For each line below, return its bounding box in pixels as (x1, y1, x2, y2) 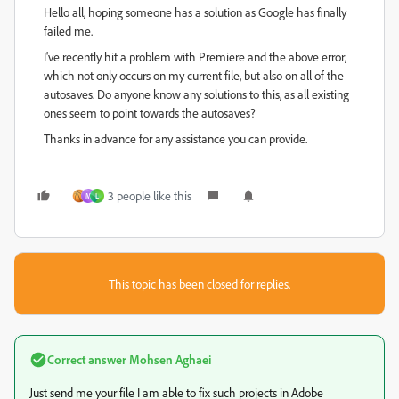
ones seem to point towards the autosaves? (44, 105, 256, 120)
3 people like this (108, 188, 191, 203)
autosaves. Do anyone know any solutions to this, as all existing (44, 86, 349, 102)
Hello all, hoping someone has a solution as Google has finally (44, 4, 346, 20)
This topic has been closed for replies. (109, 276, 290, 291)
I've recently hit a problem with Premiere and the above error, (44, 49, 346, 64)
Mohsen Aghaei (126, 352, 211, 367)
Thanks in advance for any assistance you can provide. (44, 131, 307, 146)
